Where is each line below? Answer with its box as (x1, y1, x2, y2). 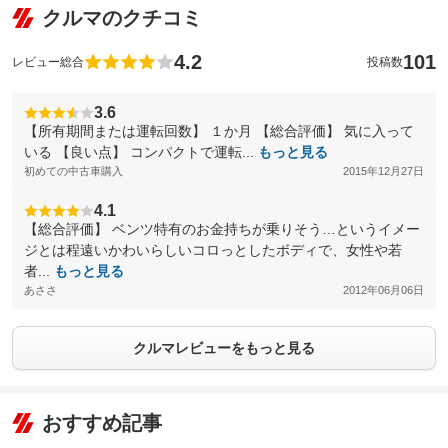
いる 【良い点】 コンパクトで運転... (24, 144, 258, 160)
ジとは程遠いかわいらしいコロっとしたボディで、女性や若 (24, 242, 402, 258)
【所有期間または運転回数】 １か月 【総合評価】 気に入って (24, 123, 414, 139)
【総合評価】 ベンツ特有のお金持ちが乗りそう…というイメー (24, 221, 420, 237)
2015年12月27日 (343, 165, 424, 177)
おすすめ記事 (42, 412, 162, 434)
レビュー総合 (12, 55, 84, 69)
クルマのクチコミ (42, 7, 202, 29)
